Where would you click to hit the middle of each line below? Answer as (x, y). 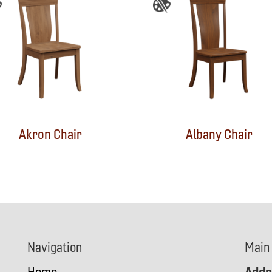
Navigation (54, 248)
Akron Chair (50, 135)
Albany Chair (219, 135)
